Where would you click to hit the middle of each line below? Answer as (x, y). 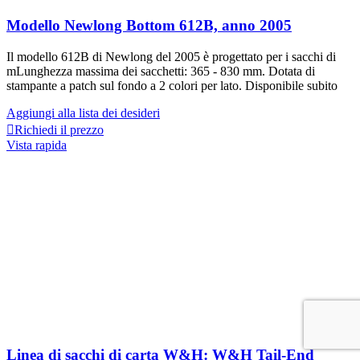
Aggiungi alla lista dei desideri (83, 113)
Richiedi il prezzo (59, 130)
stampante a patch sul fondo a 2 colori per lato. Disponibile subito (172, 86)
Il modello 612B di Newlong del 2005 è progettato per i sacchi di (171, 57)
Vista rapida (37, 145)
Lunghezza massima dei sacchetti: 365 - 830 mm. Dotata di (166, 72)
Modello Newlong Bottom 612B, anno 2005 (149, 26)
